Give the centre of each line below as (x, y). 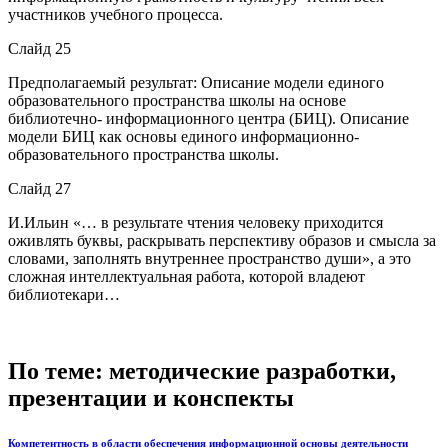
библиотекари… (64, 294)
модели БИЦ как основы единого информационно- (183, 136)
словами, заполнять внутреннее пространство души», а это (209, 258)
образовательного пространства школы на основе (177, 100)
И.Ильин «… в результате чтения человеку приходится (195, 222)
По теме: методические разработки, (202, 370)
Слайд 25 (39, 48)
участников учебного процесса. (115, 14)
